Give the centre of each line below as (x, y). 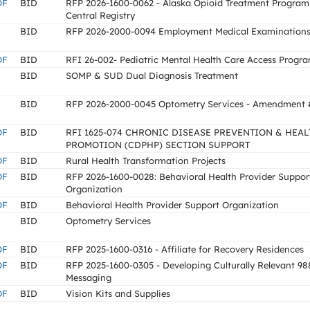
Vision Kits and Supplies (118, 293)
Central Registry (100, 15)
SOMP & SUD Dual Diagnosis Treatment (152, 75)
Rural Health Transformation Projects (146, 161)
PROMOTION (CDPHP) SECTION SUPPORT (158, 145)
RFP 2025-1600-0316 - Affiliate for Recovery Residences (185, 249)
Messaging (89, 277)
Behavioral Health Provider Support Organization (172, 205)
